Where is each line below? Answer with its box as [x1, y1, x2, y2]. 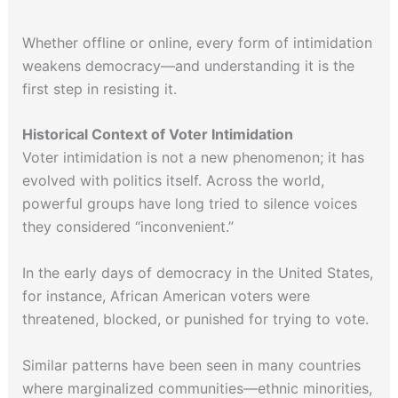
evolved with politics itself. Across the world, [21, 171, 324, 190]
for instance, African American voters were [21, 287, 310, 306]
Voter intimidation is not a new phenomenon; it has [21, 148, 364, 167]
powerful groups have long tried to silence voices [21, 195, 357, 213]
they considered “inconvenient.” [21, 218, 238, 236]
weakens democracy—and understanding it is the [21, 56, 354, 75]
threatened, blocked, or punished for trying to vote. [21, 310, 373, 329]
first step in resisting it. [21, 79, 177, 98]
